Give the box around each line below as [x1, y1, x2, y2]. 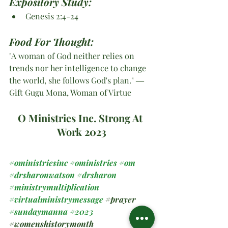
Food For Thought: [9, 34, 94, 48]
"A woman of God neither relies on [9, 50, 136, 61]
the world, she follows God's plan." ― [9, 74, 146, 85]
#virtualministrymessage [9, 193, 103, 205]
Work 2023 [56, 124, 106, 138]
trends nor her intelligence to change [9, 62, 148, 73]
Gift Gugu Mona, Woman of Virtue [9, 87, 131, 98]
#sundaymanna [9, 206, 68, 217]
